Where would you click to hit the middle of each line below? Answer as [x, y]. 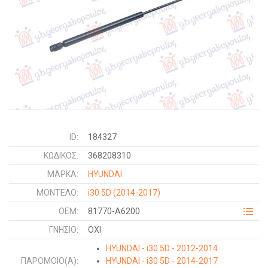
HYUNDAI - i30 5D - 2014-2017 [162, 261]
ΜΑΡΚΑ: [63, 174]
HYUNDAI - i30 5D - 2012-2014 [162, 248]
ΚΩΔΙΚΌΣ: [61, 156]
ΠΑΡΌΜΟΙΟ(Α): [50, 261]
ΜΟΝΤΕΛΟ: [57, 193]
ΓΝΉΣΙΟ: [64, 230]
